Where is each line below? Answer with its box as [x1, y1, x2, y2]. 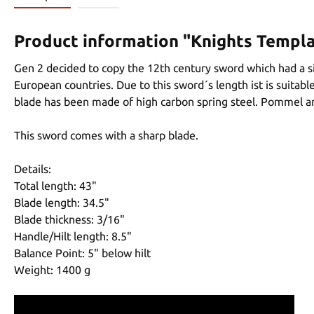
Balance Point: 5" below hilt [14, 246, 151, 259]
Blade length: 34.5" [14, 196, 109, 209]
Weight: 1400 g [14, 263, 90, 276]
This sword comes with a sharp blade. [14, 128, 198, 142]
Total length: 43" [14, 179, 97, 192]
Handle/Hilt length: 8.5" [14, 229, 132, 243]
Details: [14, 162, 51, 175]
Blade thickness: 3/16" [14, 212, 125, 226]
